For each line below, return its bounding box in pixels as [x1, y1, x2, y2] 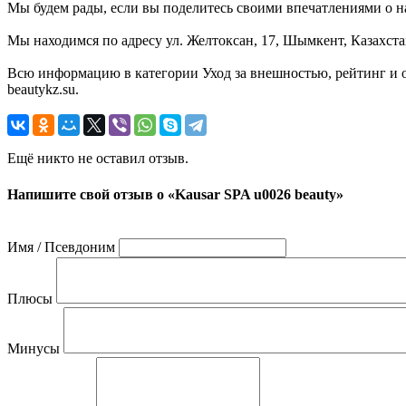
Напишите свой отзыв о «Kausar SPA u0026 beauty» [7, 186, 343, 202]
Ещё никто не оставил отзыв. [7, 150, 188, 167]
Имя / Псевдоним [7, 238, 115, 255]
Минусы [7, 340, 60, 356]
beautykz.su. [7, 82, 79, 98]
